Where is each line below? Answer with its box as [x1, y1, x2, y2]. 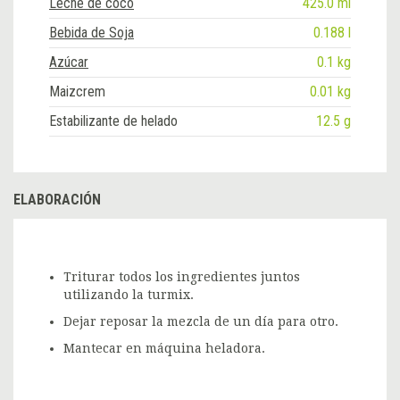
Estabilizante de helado [49, 112, 178, 129]
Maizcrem [49, 82, 105, 100]
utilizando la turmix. [63, 287, 194, 302]
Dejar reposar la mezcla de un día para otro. [63, 313, 338, 329]
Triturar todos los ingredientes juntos [63, 269, 300, 284]
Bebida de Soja [49, 23, 134, 41]
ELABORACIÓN [13, 190, 101, 208]
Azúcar [49, 53, 88, 71]
